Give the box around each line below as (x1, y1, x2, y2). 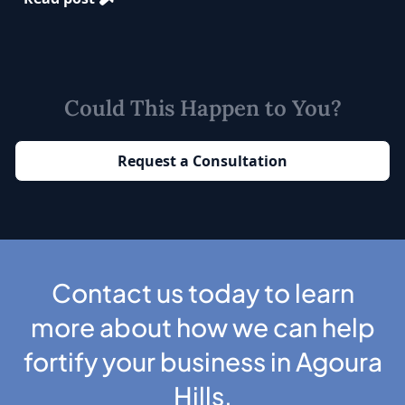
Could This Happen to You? (63, 94, 342, 123)
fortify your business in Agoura (23, 345, 382, 378)
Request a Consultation (118, 151, 287, 172)
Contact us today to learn (51, 277, 354, 309)
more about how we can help (30, 311, 375, 344)
